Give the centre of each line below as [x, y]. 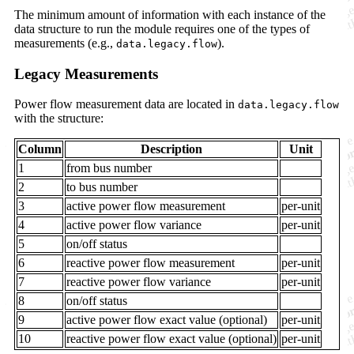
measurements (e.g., [65, 43]
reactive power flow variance [139, 282]
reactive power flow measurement [151, 263]
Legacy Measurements [86, 73]
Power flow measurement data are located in [126, 104]
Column [40, 149]
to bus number [102, 187]
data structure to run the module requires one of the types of [162, 28]
